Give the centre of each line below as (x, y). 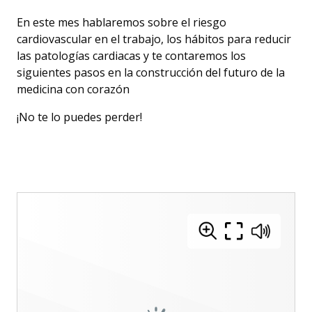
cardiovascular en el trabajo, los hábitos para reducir (154, 39)
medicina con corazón (73, 89)
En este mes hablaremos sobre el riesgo (122, 22)
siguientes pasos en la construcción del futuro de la (151, 72)
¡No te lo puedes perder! (79, 117)
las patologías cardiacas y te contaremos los (131, 56)
